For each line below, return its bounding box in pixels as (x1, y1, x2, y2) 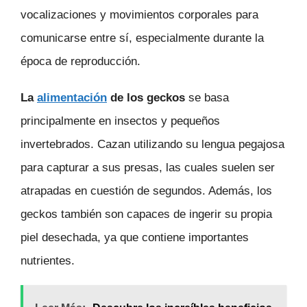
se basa (185, 90, 229, 104)
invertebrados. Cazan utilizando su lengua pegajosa (21, 137, 284, 151)
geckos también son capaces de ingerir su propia (21, 207, 272, 221)
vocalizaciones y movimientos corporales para (21, 8, 258, 21)
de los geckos (107, 90, 185, 104)
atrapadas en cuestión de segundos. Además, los (21, 184, 272, 197)
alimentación (37, 90, 107, 104)
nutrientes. (21, 254, 75, 267)
